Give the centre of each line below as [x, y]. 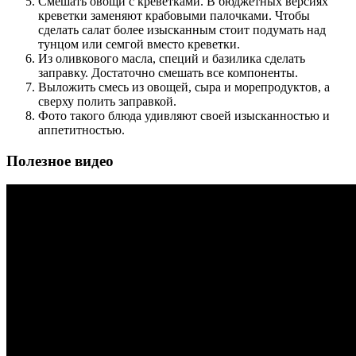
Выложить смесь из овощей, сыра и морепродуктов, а [184, 87]
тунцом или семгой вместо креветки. [139, 44]
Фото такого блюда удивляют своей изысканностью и [184, 115]
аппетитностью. [81, 130]
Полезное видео [60, 161]
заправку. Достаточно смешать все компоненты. [168, 72]
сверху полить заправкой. [107, 101]
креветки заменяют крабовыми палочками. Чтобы [174, 15]
